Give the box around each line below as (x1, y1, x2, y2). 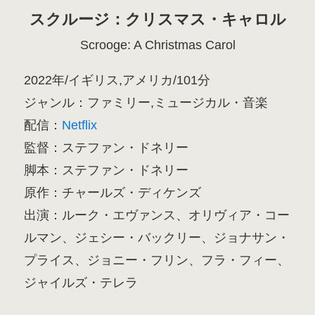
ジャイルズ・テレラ (24, 276, 139, 290)
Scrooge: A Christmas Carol (79, 38, 236, 53)
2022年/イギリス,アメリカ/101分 (24, 73, 211, 88)
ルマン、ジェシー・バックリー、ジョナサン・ (24, 231, 290, 245)
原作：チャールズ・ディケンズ (24, 186, 202, 200)
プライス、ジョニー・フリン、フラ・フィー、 (24, 253, 290, 268)
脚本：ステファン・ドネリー (24, 163, 189, 178)
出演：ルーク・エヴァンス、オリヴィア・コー (24, 208, 290, 223)
